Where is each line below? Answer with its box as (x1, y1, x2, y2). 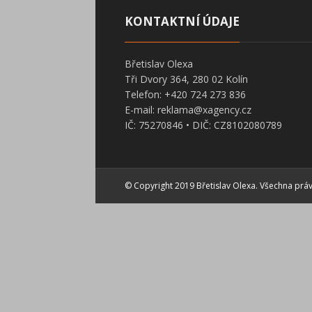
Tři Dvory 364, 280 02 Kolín (124, 72, 248, 86)
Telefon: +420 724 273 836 (124, 88, 246, 101)
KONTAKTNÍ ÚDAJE (124, 13, 240, 29)
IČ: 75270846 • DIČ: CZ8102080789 (124, 118, 282, 132)
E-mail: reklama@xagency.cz (124, 103, 251, 116)
